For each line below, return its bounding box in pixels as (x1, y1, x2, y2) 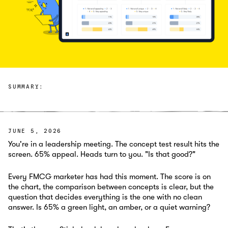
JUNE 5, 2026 (8, 128, 62, 134)
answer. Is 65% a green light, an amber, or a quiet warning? (8, 202, 210, 212)
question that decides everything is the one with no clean (8, 192, 202, 202)
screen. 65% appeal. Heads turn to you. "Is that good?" (8, 149, 195, 159)
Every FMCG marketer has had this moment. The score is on (8, 172, 211, 181)
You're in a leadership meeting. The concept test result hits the (8, 139, 219, 149)
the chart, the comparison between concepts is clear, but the (8, 182, 214, 191)
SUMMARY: (8, 84, 44, 90)
